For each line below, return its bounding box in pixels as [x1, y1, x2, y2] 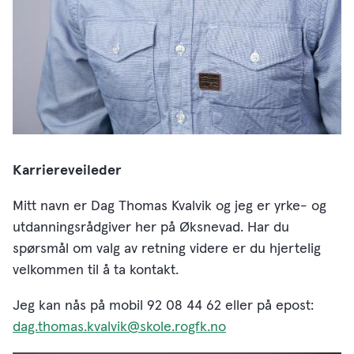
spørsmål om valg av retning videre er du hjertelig [13, 242, 321, 257]
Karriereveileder [13, 164, 122, 179]
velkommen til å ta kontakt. [13, 263, 183, 278]
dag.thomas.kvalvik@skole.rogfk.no [13, 320, 226, 335]
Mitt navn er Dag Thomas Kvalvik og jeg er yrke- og [13, 199, 326, 214]
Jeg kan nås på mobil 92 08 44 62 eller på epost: [13, 299, 314, 314]
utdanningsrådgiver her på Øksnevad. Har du [13, 220, 289, 235]
